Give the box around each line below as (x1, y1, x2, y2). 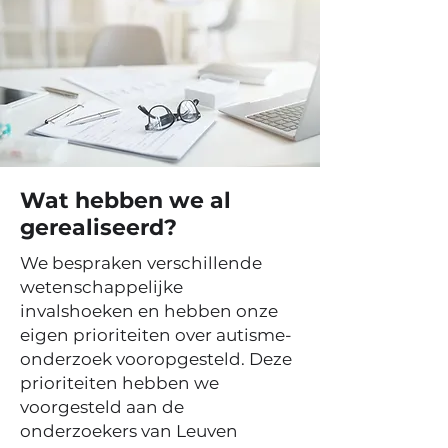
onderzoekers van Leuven (20, 421, 238, 441)
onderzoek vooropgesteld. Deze (20, 349, 292, 369)
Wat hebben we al (20, 187, 231, 214)
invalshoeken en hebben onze (20, 301, 278, 321)
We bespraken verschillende (20, 253, 262, 273)
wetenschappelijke (20, 277, 183, 297)
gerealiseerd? (20, 214, 177, 241)
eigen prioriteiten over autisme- (20, 325, 292, 345)
